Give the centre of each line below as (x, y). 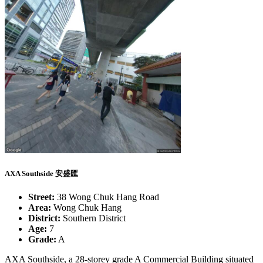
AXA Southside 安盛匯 (41, 173)
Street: (41, 197)
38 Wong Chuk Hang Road (107, 197)
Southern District (93, 218)
